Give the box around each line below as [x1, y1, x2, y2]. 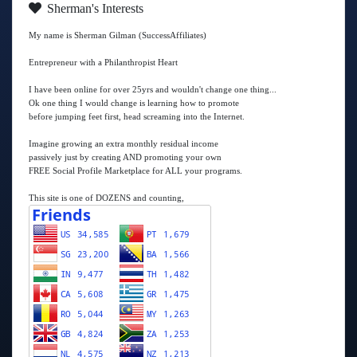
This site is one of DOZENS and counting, [29, 193, 184, 202]
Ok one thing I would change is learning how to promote [29, 98, 239, 108]
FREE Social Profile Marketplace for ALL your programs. [29, 166, 242, 175]
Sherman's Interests [44, 2, 143, 15]
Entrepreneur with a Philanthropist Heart [29, 57, 178, 67]
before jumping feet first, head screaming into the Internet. [29, 112, 245, 121]
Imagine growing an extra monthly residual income [29, 139, 218, 148]
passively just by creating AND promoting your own [29, 152, 222, 162]
